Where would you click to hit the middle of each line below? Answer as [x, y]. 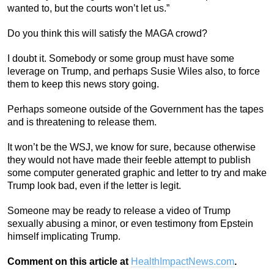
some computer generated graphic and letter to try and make [137, 172]
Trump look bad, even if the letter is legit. [94, 185]
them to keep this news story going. [83, 84]
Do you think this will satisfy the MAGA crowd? [107, 33]
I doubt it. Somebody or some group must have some [121, 58]
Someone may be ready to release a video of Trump [119, 210]
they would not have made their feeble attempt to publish [129, 160]
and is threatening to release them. [82, 122]
